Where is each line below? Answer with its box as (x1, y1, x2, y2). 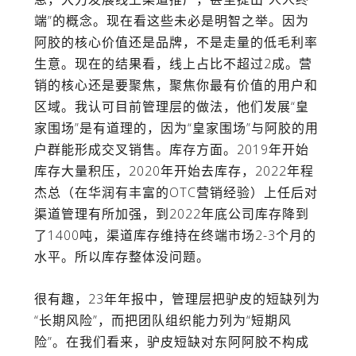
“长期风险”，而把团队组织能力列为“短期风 (33, 311, 292, 329)
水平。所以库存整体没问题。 (33, 248, 210, 266)
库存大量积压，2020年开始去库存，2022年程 (33, 162, 314, 180)
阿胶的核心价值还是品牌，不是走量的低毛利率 (33, 33, 318, 52)
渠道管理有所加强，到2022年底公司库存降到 (33, 205, 309, 223)
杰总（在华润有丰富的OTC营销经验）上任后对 (33, 184, 318, 202)
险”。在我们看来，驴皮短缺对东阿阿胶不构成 (33, 333, 309, 350)
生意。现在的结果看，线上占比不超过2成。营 (33, 55, 312, 73)
